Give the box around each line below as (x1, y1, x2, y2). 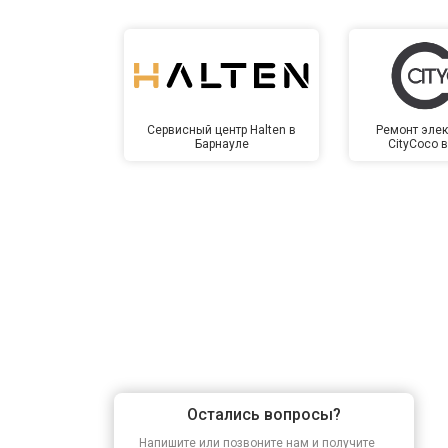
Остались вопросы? (187, 404, 341, 424)
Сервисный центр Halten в (147, 122, 297, 137)
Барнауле (194, 136, 249, 151)
